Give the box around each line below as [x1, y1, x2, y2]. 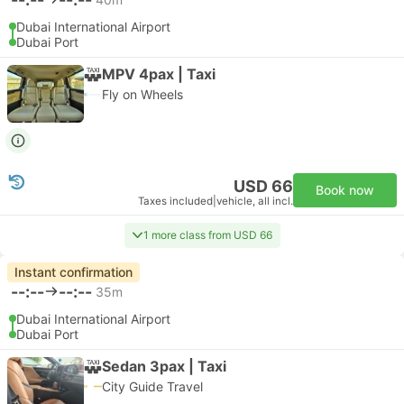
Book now [316, 182, 374, 197]
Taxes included [138, 195, 213, 207]
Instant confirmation [14, 264, 133, 280]
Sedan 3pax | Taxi [102, 356, 226, 375]
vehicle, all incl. [216, 195, 293, 207]
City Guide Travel [102, 379, 203, 394]
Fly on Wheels [102, 87, 183, 102]
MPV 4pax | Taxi [102, 64, 216, 83]
